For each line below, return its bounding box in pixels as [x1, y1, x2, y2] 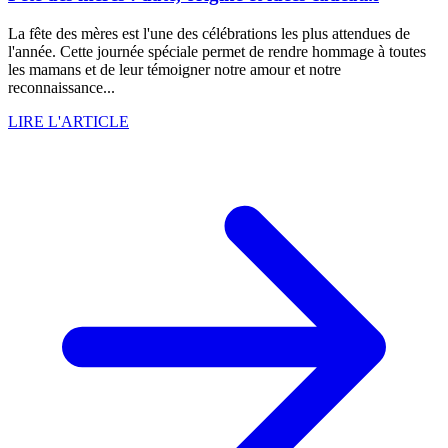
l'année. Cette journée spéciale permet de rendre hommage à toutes [8, 42, 426, 60]
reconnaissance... [8, 78, 115, 96]
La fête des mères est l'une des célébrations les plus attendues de [8, 24, 410, 42]
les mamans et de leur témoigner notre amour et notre [8, 60, 341, 78]
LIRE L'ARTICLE [8, 112, 129, 130]
